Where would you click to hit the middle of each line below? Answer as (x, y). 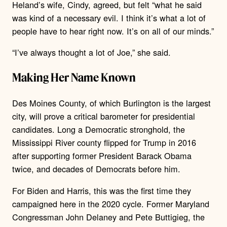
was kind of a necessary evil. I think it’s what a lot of (109, 18)
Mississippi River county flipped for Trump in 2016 (104, 143)
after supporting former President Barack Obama (102, 156)
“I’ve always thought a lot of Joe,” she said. (91, 52)
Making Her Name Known (74, 78)
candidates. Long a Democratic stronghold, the (99, 129)
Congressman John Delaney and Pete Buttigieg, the (108, 217)
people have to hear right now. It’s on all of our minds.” (113, 31)
